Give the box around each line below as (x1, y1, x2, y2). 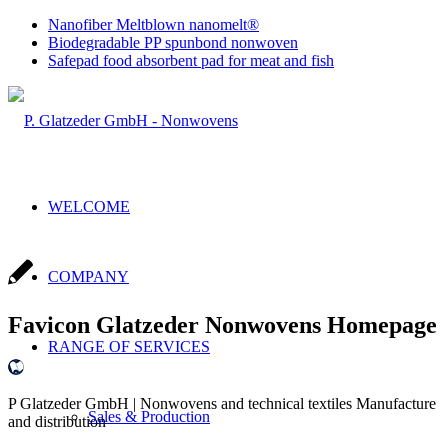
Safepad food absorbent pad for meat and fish (48, 52, 334, 69)
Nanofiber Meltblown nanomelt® (48, 16, 259, 33)
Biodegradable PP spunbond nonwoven (48, 34, 298, 51)
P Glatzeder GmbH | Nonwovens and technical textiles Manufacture (8, 394, 436, 412)
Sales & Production (88, 408, 210, 425)
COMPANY (48, 268, 129, 285)
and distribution (8, 412, 106, 430)
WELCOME (48, 198, 130, 215)
